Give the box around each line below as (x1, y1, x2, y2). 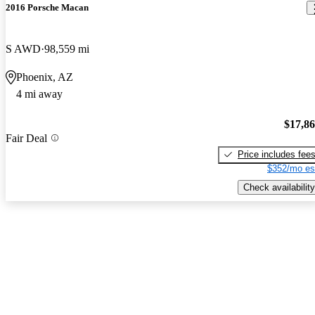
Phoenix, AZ (16, 71, 73, 84)
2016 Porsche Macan (6, 2, 89, 13)
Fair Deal (6, 131, 47, 144)
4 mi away (16, 88, 63, 101)
